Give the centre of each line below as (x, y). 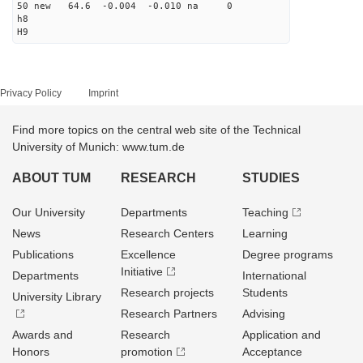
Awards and (43, 335)
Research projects (168, 293)
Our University (49, 212)
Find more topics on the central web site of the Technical (156, 130)
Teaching (265, 212)
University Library (57, 297)
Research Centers (168, 233)
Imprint (103, 93)
